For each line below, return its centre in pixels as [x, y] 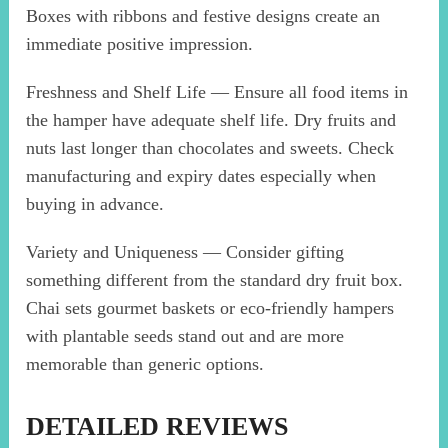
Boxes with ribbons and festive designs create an [203, 16]
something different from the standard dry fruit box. [215, 280]
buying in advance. [95, 204]
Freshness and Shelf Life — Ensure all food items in [217, 92]
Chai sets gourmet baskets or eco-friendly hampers [210, 308]
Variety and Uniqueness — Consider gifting [185, 252]
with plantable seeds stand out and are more [185, 336]
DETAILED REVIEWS [157, 427]
